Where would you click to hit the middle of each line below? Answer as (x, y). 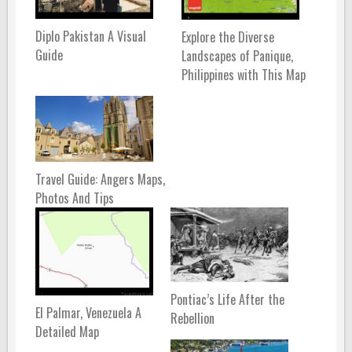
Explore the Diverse (228, 37)
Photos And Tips (75, 198)
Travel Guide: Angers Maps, (100, 180)
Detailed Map (67, 331)
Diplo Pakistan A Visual (91, 37)
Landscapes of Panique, (238, 55)
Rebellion (192, 318)
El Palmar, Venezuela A (88, 312)
